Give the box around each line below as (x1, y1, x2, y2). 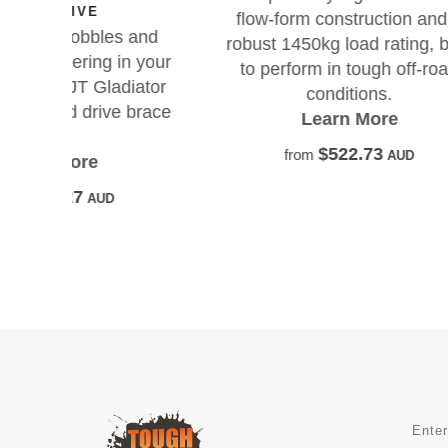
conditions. (179, 84, 265, 105)
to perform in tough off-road (113, 59, 331, 80)
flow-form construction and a (109, 9, 335, 30)
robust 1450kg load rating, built (99, 34, 345, 55)
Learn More (173, 109, 271, 130)
